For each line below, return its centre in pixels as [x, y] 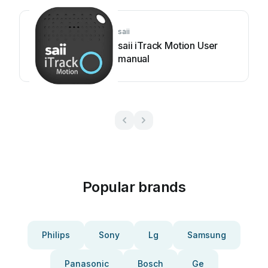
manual [134, 59]
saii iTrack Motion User [168, 45]
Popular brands [134, 187]
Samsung [207, 235]
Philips [56, 235]
